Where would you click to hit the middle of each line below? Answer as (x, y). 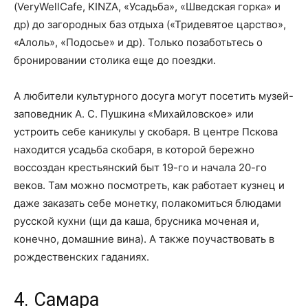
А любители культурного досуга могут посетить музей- (154, 96)
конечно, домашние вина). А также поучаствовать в (144, 239)
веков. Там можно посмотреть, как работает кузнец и (149, 186)
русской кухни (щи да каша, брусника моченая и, (136, 221)
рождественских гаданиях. (81, 257)
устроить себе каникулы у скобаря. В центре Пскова (146, 132)
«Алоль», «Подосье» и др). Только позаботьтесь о (138, 43)
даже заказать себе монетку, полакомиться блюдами (147, 203)
